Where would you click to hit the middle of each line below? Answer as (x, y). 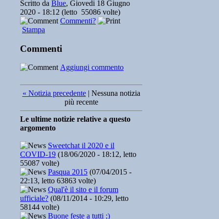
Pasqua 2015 (68, 172)
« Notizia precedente (54, 93)
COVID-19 (38, 154)
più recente (81, 102)
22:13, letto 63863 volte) (58, 181)
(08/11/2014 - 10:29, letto (88, 198)
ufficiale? (34, 198)
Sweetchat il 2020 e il (81, 146)
